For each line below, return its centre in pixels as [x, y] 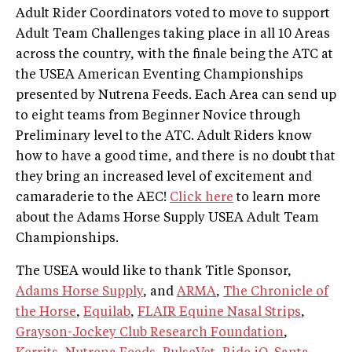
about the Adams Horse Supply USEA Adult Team [167, 219]
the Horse [46, 313]
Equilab [107, 313]
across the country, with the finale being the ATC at [174, 55]
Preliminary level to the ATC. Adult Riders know [164, 137]
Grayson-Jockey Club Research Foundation [150, 334]
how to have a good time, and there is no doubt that [176, 158]
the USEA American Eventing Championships [159, 76]
